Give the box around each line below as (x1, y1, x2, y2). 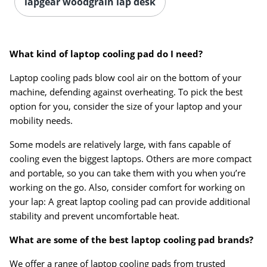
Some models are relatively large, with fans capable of (10, 138, 231, 151)
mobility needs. (10, 114, 73, 127)
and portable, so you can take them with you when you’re (10, 167, 246, 179)
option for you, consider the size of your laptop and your (10, 100, 242, 113)
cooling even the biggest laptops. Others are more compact (10, 153, 252, 165)
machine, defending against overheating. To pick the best (10, 86, 243, 98)
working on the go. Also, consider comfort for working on (10, 181, 245, 194)
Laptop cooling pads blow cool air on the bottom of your (10, 72, 241, 84)
